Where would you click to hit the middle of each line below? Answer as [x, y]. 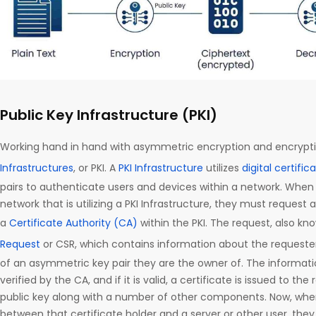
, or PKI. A [96, 168]
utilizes [223, 168]
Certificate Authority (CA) [73, 223]
